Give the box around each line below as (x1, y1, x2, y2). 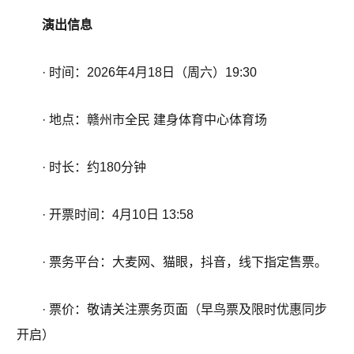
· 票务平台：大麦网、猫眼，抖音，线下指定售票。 (42, 255, 327, 269)
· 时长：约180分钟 (42, 160, 146, 175)
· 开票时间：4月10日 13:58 (42, 208, 194, 222)
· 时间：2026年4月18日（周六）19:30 (42, 66, 257, 80)
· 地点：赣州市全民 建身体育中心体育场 (42, 113, 267, 127)
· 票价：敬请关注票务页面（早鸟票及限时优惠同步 (42, 303, 327, 317)
